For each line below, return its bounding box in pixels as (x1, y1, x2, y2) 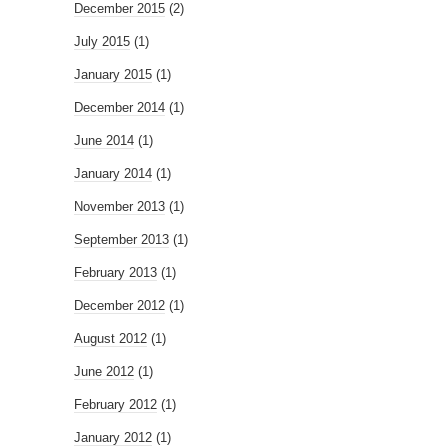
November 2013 (74, 199, 165, 215)
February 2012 (74, 397, 157, 413)
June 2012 (74, 364, 134, 380)
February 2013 (74, 265, 157, 281)
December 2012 (74, 298, 165, 314)
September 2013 (74, 232, 169, 248)
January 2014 (74, 166, 152, 182)
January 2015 (74, 67, 152, 83)
